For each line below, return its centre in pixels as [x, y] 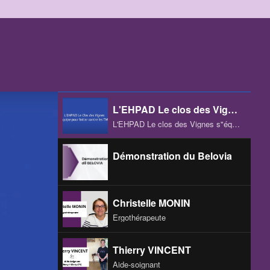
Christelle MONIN [152, 202]
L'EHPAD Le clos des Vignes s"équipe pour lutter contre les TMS [236, 124]
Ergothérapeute [139, 217]
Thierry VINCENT [152, 250]
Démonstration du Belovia [172, 155]
